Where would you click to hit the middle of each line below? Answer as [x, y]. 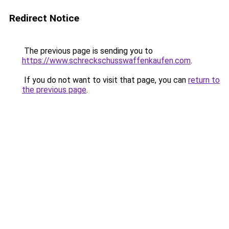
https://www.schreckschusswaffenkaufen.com [106, 61]
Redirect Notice [44, 18]
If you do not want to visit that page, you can [105, 80]
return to [204, 80]
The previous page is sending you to [87, 51]
